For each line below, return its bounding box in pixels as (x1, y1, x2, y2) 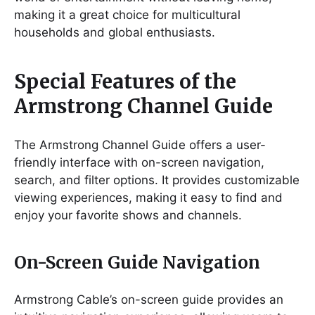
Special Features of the (14, 68, 236, 94)
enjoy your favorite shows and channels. (14, 207, 242, 222)
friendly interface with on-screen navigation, (14, 155, 264, 169)
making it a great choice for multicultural (14, 7, 240, 22)
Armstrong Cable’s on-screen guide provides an (14, 292, 283, 307)
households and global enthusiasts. (14, 25, 215, 39)
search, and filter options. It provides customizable (14, 172, 300, 187)
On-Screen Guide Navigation (14, 251, 260, 274)
